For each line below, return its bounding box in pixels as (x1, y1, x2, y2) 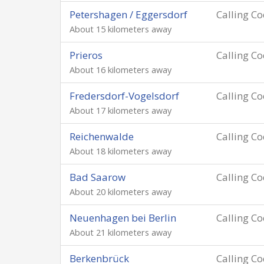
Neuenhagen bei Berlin (70, 211, 176, 225)
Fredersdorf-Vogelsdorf (70, 89, 179, 103)
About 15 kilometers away (70, 24, 171, 35)
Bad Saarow (70, 170, 126, 184)
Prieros (70, 48, 103, 62)
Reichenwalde (70, 130, 134, 143)
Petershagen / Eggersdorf (70, 8, 187, 21)
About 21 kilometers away (70, 227, 171, 238)
